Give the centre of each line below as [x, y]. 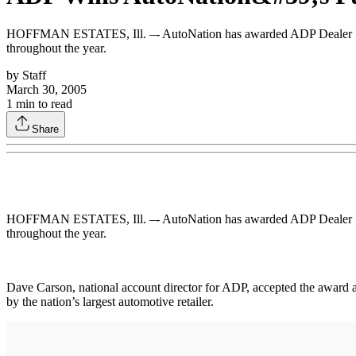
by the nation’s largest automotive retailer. [110, 301]
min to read [43, 103]
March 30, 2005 [46, 89]
